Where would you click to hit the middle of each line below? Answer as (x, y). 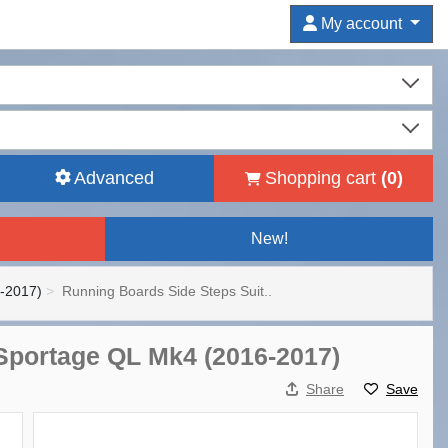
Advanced (114, 178)
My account (362, 23)
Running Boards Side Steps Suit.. (167, 291)
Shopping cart (322, 178)
